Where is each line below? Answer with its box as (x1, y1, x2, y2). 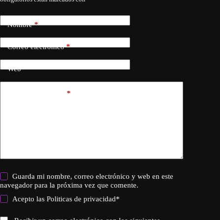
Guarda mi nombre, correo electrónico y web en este (12, 172, 174, 180)
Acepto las (12, 194, 47, 203)
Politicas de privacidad (47, 194, 116, 203)
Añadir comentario (7, 89, 65, 98)
